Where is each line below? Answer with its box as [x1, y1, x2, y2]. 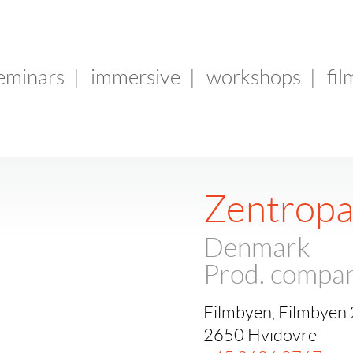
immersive [91, 66, 180, 88]
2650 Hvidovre [203, 325, 317, 345]
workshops [206, 66, 301, 88]
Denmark [203, 233, 310, 262]
